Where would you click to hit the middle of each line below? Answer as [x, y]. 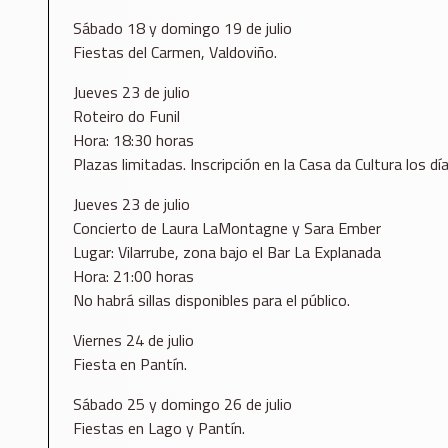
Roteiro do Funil [126, 116]
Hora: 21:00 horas [133, 276]
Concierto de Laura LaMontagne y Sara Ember [227, 228]
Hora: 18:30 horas [133, 140]
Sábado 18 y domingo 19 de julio [182, 28]
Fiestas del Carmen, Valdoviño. [175, 52]
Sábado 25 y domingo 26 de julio [182, 404]
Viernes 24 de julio [133, 340]
